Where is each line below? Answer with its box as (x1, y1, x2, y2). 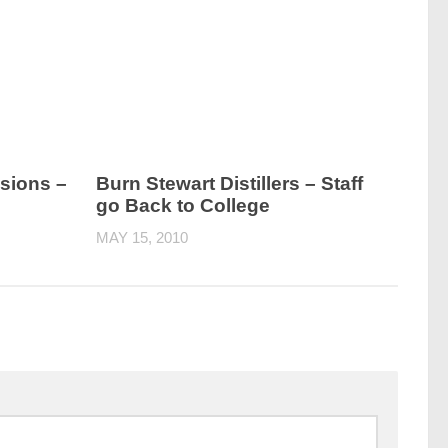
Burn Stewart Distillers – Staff (96, 173, 364, 195)
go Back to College (96, 195, 271, 217)
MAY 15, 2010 (96, 229, 189, 247)
